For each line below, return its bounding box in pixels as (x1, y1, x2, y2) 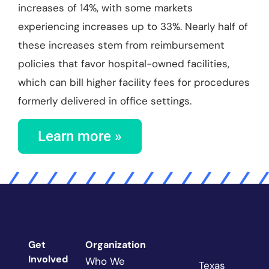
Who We (85, 254, 125, 268)
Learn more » (38, 128, 122, 145)
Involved (28, 252, 68, 265)
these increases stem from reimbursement (18, 38, 225, 52)
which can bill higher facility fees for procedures (18, 75, 250, 89)
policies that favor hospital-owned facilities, (18, 56, 229, 70)
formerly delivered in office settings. (18, 94, 192, 107)
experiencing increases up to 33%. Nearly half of (18, 19, 248, 33)
